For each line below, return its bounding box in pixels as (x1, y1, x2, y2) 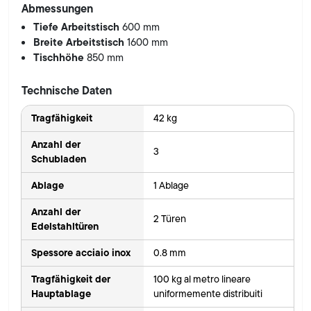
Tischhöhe (33, 49, 87, 65)
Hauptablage (31, 285, 91, 301)
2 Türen (153, 211, 186, 226)
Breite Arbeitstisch (33, 33, 128, 50)
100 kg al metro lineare (153, 271, 251, 286)
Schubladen (31, 151, 86, 167)
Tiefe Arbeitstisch (33, 18, 123, 35)
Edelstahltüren (31, 218, 99, 234)
